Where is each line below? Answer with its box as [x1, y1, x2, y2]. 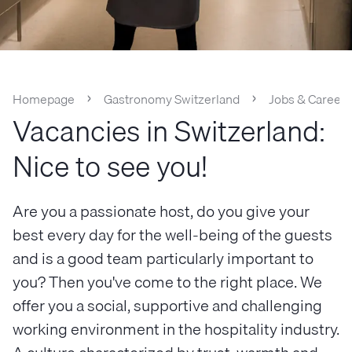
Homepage [13, 89, 75, 109]
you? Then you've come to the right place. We [13, 269, 322, 294]
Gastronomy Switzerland [104, 89, 240, 109]
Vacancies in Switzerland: [13, 108, 325, 153]
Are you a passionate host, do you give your [13, 199, 310, 223]
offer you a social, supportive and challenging [13, 293, 322, 317]
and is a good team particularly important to [13, 246, 313, 270]
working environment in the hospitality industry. [13, 317, 339, 341]
